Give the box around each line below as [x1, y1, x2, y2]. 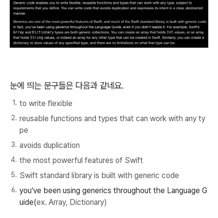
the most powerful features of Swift [19, 155, 143, 165]
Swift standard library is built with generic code [19, 170, 179, 180]
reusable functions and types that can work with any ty [19, 113, 205, 123]
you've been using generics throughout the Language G [19, 185, 207, 195]
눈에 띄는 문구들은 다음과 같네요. [10, 80, 124, 91]
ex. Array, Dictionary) [36, 197, 107, 207]
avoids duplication [19, 140, 80, 150]
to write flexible [19, 98, 73, 108]
